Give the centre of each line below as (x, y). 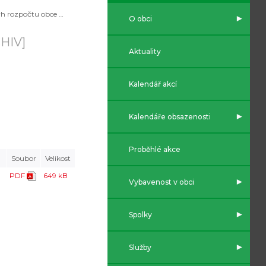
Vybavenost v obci (161, 182)
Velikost (58, 158)
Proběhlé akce (155, 149)
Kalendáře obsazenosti (170, 117)
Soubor (24, 158)
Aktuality (145, 51)
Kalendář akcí (153, 84)
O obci (140, 19)
